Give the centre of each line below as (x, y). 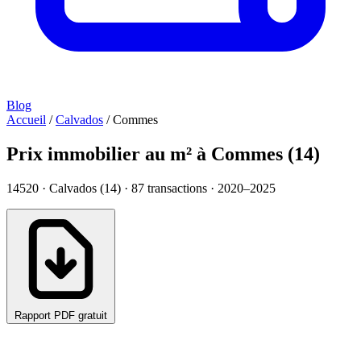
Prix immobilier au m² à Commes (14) (163, 154)
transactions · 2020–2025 (210, 188)
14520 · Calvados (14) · (69, 188)
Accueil (26, 120)
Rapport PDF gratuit (61, 315)
